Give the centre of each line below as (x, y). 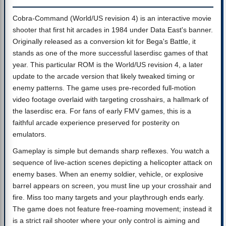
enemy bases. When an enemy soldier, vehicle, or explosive (108, 174)
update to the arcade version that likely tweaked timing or (104, 76)
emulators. (30, 134)
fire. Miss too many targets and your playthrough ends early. (108, 197)
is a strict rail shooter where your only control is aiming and (106, 220)
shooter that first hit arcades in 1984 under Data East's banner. (113, 30)
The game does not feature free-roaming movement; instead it (112, 209)
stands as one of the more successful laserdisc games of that (110, 53)
